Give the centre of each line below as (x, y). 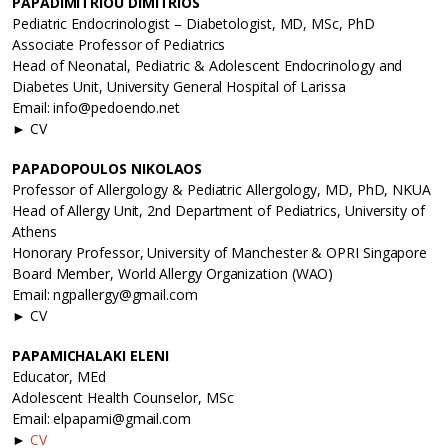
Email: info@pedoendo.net (96, 108)
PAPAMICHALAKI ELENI (90, 356)
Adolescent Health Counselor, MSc (123, 398)
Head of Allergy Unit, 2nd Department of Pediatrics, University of (218, 211)
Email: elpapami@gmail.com (101, 419)
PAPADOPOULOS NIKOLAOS (107, 169)
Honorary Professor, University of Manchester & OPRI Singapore (220, 253)
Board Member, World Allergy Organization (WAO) (173, 274)
